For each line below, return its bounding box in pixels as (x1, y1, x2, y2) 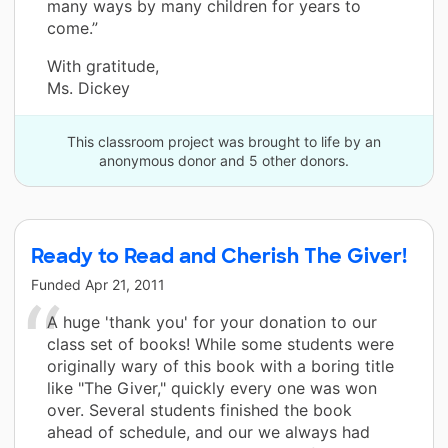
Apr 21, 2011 (85, 275, 165, 293)
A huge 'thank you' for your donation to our (47, 311, 377, 332)
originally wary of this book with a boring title (47, 355, 394, 376)
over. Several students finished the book (47, 399, 352, 420)
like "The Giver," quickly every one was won (47, 377, 377, 398)
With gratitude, (47, 55, 159, 76)
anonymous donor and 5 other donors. (99, 151, 349, 169)
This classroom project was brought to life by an (67, 132, 381, 150)
